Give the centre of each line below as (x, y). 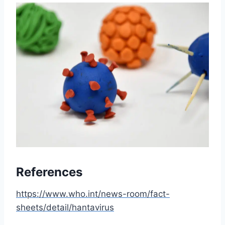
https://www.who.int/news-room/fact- (93, 194)
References (49, 172)
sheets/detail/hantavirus (65, 208)
